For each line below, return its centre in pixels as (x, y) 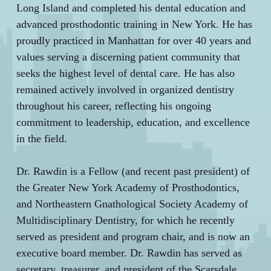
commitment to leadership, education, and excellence (133, 122)
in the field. (41, 138)
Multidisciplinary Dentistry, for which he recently (125, 220)
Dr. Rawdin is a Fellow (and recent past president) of (133, 171)
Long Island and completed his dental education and (131, 8)
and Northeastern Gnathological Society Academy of (132, 204)
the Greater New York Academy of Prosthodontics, (128, 187)
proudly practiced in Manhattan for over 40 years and (133, 40)
